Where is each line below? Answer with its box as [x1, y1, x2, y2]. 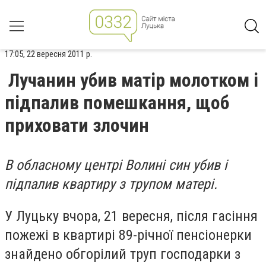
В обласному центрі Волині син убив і [5, 157, 227, 173]
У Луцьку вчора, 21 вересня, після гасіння [5, 207, 258, 224]
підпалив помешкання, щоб [5, 91, 229, 114]
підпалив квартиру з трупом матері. [5, 176, 217, 192]
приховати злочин [5, 114, 149, 137]
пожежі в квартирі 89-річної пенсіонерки [5, 226, 252, 243]
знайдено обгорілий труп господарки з [5, 245, 240, 262]
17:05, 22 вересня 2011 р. [5, 49, 92, 59]
